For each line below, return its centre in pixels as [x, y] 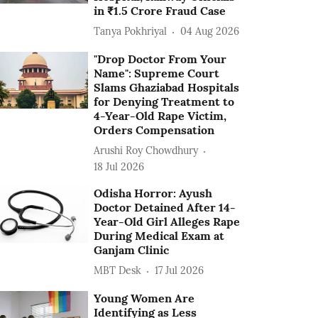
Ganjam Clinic [132, 250]
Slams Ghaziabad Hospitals [167, 87]
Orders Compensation [154, 130]
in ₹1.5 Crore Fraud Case [160, 10]
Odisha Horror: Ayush [153, 193]
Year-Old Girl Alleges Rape [167, 221]
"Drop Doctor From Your [160, 59]
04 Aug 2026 [210, 32]
